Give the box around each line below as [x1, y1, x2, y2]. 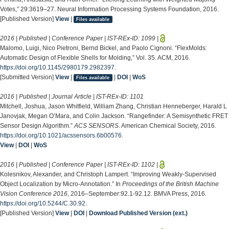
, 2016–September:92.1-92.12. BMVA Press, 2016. [67, 190, 207, 197]
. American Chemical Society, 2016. [119, 122, 216, 129]
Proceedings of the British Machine [122, 180, 219, 188]
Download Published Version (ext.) [89, 209, 188, 217]
